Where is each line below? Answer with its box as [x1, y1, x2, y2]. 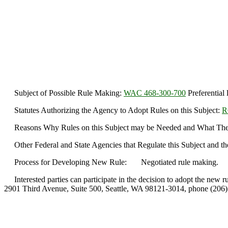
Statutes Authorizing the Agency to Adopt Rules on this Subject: [4, 106, 222, 115]
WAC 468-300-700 [124, 89, 186, 97]
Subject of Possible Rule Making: [4, 89, 124, 97]
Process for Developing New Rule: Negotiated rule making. [4, 158, 218, 166]
